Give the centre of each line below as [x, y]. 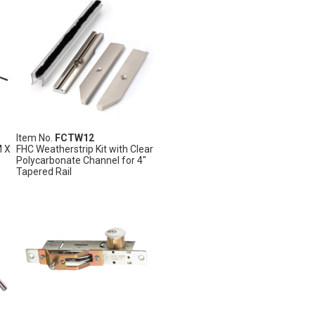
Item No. [35, 137]
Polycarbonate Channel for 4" [81, 160]
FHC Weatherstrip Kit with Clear [84, 149]
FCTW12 [74, 137]
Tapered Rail [44, 171]
